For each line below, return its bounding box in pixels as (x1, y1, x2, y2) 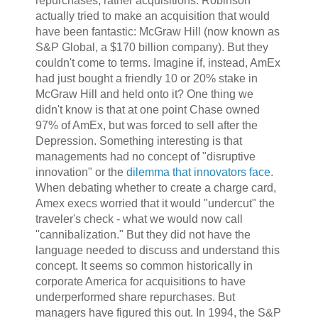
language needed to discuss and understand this (35, 244, 280, 257)
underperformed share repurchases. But (35, 291, 235, 304)
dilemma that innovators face (126, 166, 270, 179)
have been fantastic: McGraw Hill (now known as (35, 26, 280, 38)
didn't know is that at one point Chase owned (35, 104, 260, 116)
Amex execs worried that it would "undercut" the (35, 197, 275, 210)
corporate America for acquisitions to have (35, 275, 246, 288)
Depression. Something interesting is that (35, 135, 242, 148)
